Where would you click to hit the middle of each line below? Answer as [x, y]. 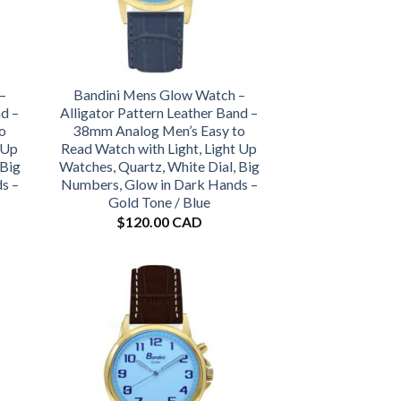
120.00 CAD [163, 221]
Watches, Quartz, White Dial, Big [159, 166]
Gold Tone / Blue [159, 202]
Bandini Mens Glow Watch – [159, 95]
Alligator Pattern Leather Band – [159, 113]
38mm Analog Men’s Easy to [159, 131]
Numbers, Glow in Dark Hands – [159, 184]
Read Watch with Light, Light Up [159, 149]
